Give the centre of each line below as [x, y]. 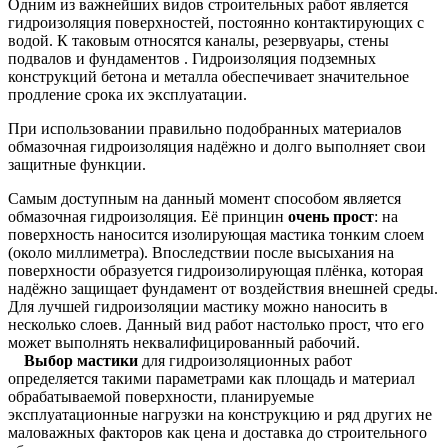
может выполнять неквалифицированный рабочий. [184, 342]
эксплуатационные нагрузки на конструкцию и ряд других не [220, 414]
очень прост [331, 216]
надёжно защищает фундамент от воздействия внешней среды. [223, 288]
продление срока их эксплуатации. [127, 94]
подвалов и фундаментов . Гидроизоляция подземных [192, 58]
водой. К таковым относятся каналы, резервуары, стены [198, 40]
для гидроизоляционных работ [245, 360]
